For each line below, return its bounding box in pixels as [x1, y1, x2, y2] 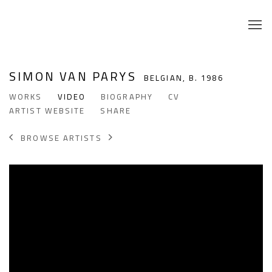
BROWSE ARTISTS [21, 130, 102, 145]
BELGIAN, [144, 70, 189, 86]
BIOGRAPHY [101, 89, 153, 104]
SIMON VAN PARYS [9, 65, 141, 88]
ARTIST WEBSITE [9, 103, 86, 118]
